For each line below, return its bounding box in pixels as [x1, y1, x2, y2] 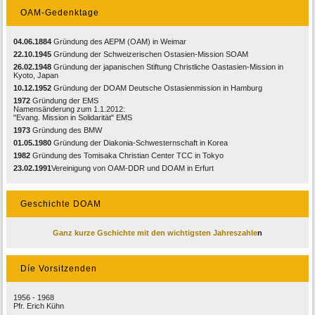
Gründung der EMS [30, 96, 99, 105]
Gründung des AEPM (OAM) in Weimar [51, 37, 187, 46]
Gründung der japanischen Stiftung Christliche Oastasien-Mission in [51, 63, 284, 72]
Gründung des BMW [30, 126, 105, 135]
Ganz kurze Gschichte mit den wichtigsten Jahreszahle [53, 229, 257, 238]
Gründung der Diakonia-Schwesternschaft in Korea [51, 139, 231, 148]
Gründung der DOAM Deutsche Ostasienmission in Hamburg [51, 84, 263, 93]
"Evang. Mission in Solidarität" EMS [13, 113, 133, 122]
